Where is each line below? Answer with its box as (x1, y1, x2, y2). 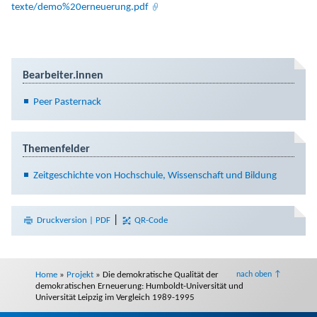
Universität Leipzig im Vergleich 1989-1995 (35, 293, 195, 303)
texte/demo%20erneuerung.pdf (11, 2, 149, 13)
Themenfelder (23, 144, 90, 156)
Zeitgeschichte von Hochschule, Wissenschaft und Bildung (33, 171, 277, 182)
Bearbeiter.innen (23, 69, 103, 81)
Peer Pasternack (33, 96, 101, 108)
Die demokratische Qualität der (103, 270, 219, 280)
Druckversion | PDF (37, 216, 110, 226)
